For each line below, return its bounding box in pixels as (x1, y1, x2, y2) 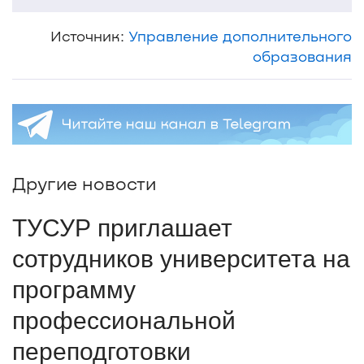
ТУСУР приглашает (12, 214, 232, 242)
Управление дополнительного (128, 26, 352, 45)
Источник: (50, 26, 128, 45)
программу (12, 276, 136, 304)
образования (253, 46, 352, 65)
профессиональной (12, 307, 236, 335)
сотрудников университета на (12, 245, 350, 273)
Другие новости (12, 172, 156, 194)
